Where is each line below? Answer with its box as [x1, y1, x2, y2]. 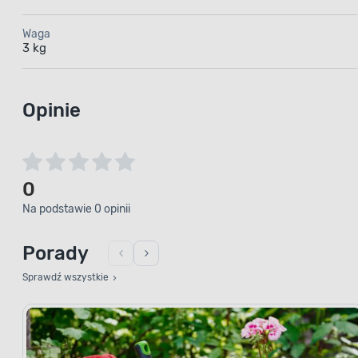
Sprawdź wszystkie [22, 271, 111, 283]
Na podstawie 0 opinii [22, 201, 130, 216]
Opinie [22, 98, 81, 121]
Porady [22, 241, 89, 265]
